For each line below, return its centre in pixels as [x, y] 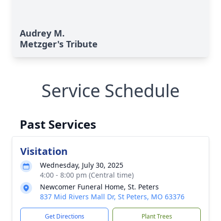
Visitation [44, 151]
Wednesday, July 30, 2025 [82, 165]
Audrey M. [42, 33]
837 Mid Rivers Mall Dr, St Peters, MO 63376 [112, 197]
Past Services [58, 124]
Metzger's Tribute [59, 44]
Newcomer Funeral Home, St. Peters [99, 187]
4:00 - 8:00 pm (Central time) [87, 175]
